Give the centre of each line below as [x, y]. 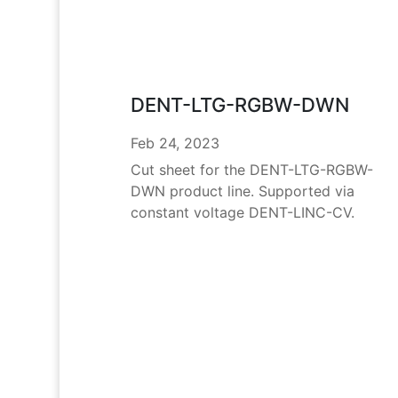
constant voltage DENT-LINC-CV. [242, 213]
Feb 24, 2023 [175, 143]
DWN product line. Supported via [242, 191]
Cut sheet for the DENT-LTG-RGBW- [251, 170]
